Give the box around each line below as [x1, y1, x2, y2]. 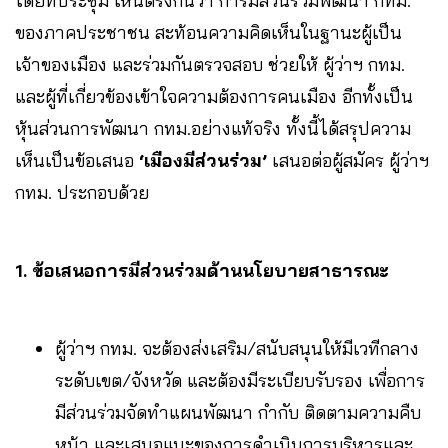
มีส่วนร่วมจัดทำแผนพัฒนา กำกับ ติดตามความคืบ [55, 401, 421, 425]
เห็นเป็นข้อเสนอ [15, 149, 139, 173]
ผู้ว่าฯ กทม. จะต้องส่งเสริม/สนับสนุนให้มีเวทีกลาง [55, 337, 419, 361]
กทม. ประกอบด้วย [15, 181, 194, 205]
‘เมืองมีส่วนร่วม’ [139, 149, 267, 173]
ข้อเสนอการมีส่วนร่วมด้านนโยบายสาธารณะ [32, 259, 389, 283]
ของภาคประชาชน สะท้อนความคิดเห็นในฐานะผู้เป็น [15, 21, 402, 45]
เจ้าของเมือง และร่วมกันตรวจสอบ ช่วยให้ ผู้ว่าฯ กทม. [15, 53, 405, 77]
